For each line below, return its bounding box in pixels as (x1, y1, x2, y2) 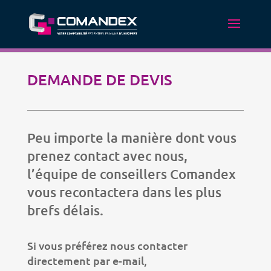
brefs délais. (27, 202, 103, 218)
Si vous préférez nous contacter (27, 238, 188, 252)
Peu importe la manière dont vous (27, 129, 237, 146)
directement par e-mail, (27, 253, 147, 267)
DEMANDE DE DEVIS (27, 70, 172, 89)
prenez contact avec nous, (27, 148, 188, 164)
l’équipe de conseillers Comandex (27, 166, 236, 182)
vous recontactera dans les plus (27, 184, 221, 200)
